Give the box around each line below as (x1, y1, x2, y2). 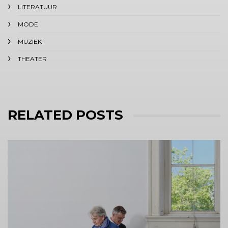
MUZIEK (18, 38, 42, 45)
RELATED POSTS (8, 107, 123, 123)
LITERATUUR (18, 3, 57, 11)
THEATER (18, 55, 47, 63)
